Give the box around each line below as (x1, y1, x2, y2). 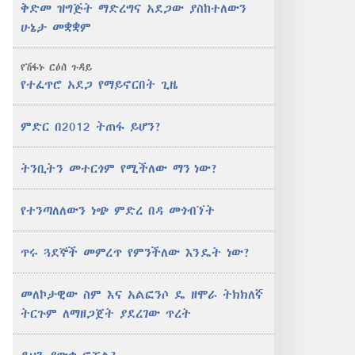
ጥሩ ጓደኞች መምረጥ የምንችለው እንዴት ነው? (21, 246, 250, 258)
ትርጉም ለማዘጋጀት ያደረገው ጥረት (21, 307, 191, 319)
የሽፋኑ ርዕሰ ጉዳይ (21, 62, 92, 72)
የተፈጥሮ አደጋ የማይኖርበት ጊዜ (21, 78, 178, 90)
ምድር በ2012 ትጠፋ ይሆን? (21, 120, 162, 132)
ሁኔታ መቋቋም (21, 21, 91, 33)
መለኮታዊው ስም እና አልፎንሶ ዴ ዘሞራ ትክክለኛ (21, 288, 263, 300)
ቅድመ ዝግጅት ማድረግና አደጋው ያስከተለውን (21, 2, 246, 14)
